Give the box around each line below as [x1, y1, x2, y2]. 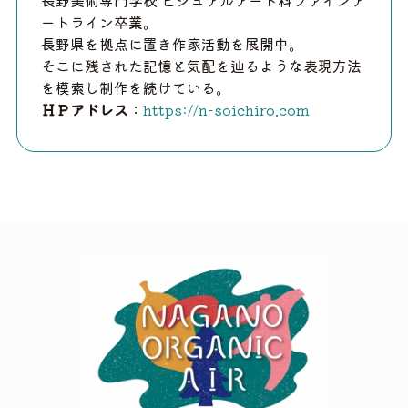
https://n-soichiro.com [143, 98, 310, 121]
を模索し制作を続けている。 [41, 76, 230, 99]
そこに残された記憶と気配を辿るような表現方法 [41, 55, 362, 77]
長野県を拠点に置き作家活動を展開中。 [41, 33, 303, 56]
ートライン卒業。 [41, 11, 158, 34]
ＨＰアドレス [41, 98, 128, 121]
